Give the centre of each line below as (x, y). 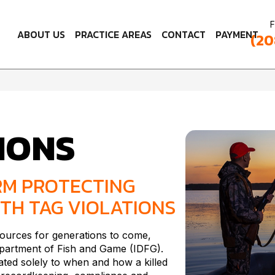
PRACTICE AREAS (113, 35)
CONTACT (183, 35)
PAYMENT (237, 35)
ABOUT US (41, 35)
